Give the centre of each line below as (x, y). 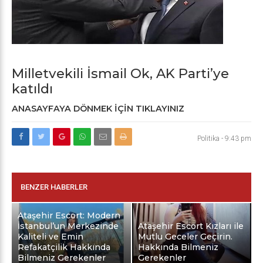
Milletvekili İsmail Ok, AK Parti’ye (120, 74)
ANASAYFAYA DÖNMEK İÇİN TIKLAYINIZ (98, 109)
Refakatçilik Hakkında (64, 247)
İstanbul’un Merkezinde (68, 226)
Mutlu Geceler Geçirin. (186, 237)
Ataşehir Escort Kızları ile (191, 226)
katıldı (32, 89)
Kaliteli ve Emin (50, 237)
